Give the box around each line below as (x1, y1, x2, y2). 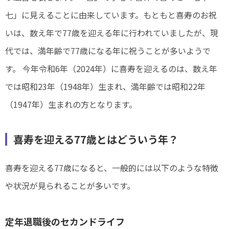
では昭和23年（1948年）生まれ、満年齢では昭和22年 (5, 80, 205, 93)
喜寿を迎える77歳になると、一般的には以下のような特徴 (5, 161, 218, 174)
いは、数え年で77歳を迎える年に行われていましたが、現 (5, 26, 218, 39)
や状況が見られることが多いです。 (5, 179, 135, 192)
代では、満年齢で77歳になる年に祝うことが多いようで (5, 44, 211, 57)
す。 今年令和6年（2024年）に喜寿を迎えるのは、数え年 (5, 62, 217, 75)
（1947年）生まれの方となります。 (5, 98, 137, 110)
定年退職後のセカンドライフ (5, 214, 125, 228)
